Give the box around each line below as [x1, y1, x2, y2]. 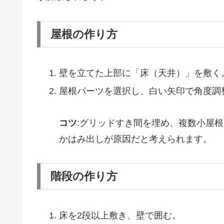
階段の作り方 [50, 170, 117, 183]
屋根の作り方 [50, 27, 117, 40]
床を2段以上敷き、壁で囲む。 [58, 210, 181, 220]
